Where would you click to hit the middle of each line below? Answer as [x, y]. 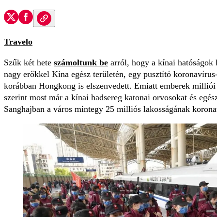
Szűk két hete [29, 63]
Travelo [18, 42]
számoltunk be [81, 63]
